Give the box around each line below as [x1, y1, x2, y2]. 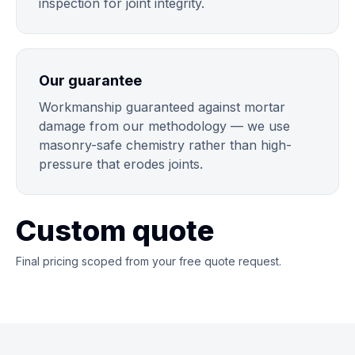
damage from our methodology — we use [39, 118, 290, 134]
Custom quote [16, 213, 214, 248]
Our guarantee [39, 72, 142, 89]
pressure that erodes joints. [39, 156, 203, 172]
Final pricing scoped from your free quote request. [16, 254, 281, 268]
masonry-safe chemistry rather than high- [39, 137, 292, 153]
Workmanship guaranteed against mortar [39, 99, 285, 115]
